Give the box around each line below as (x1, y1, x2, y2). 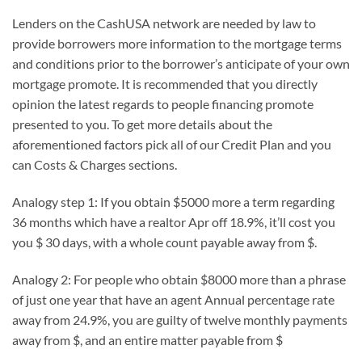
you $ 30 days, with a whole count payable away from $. (12, 234, 317, 250)
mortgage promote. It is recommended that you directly (12, 75, 318, 91)
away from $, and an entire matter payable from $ (12, 331, 283, 347)
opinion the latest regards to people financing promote (12, 95, 314, 112)
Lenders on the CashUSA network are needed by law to (12, 15, 316, 31)
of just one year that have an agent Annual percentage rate (12, 291, 335, 307)
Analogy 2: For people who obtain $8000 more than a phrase (12, 271, 346, 287)
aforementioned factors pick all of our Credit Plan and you (12, 136, 331, 152)
